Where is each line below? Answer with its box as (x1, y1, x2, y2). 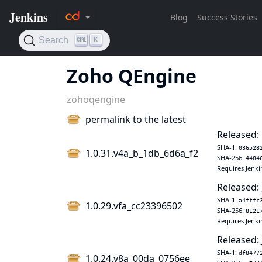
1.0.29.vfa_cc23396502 (85, 199, 182, 212)
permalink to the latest (85, 113, 186, 126)
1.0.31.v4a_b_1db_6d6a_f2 (85, 147, 198, 160)
